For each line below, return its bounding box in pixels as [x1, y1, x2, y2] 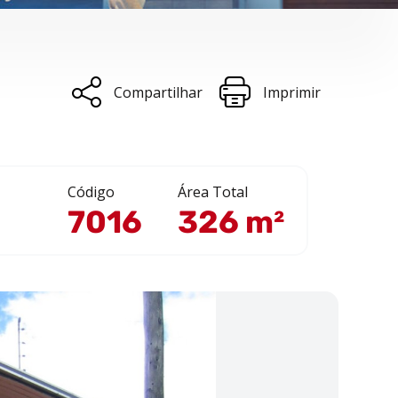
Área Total [178, 182, 248, 202]
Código [68, 182, 115, 202]
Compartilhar [113, 82, 203, 102]
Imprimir [262, 82, 321, 102]
